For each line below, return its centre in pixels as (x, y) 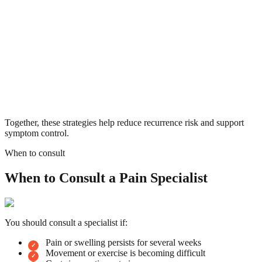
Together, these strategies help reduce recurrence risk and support (124, 123)
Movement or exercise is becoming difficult (125, 253)
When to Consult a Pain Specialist (106, 177)
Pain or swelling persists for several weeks (123, 242)
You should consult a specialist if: (66, 222)
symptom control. (37, 133)
